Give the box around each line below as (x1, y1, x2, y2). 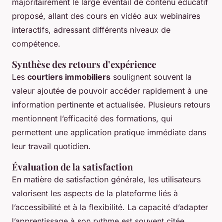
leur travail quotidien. (12, 141, 91, 151)
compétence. (12, 38, 60, 49)
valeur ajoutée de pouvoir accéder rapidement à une (12, 85, 208, 96)
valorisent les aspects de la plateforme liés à (12, 188, 178, 198)
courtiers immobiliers (27, 71, 111, 82)
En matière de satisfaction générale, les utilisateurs (12, 174, 201, 184)
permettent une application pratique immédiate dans (12, 127, 206, 137)
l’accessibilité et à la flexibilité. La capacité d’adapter (12, 202, 208, 212)
